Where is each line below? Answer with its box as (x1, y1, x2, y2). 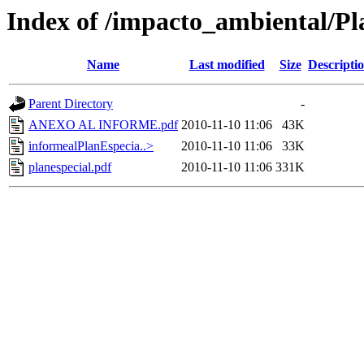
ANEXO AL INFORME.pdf (28, 118, 178, 132)
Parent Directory (28, 97, 113, 111)
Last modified (188, 58, 265, 72)
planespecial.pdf (28, 160, 111, 175)
